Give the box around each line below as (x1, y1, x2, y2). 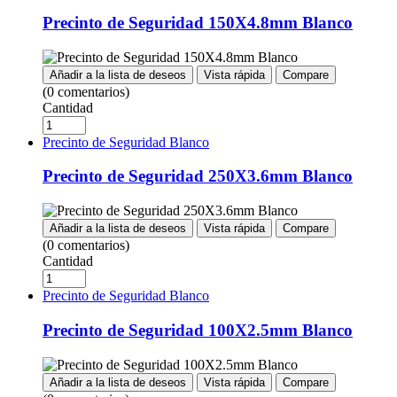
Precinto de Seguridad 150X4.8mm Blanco (43, 12, 353, 32)
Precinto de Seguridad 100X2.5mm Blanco (43, 320, 353, 339)
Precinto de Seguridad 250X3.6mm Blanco (43, 167, 353, 186)
